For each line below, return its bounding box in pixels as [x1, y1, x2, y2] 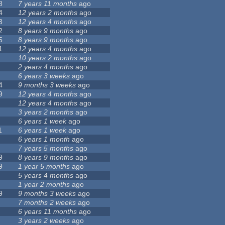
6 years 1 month [18, 135, 70, 144]
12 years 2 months [18, 9, 78, 17]
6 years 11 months [18, 207, 77, 216]
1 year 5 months [18, 162, 70, 171]
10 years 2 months [18, 54, 78, 62]
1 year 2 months [18, 180, 70, 189]
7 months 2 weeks [18, 198, 76, 207]
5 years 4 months [18, 171, 74, 180]
